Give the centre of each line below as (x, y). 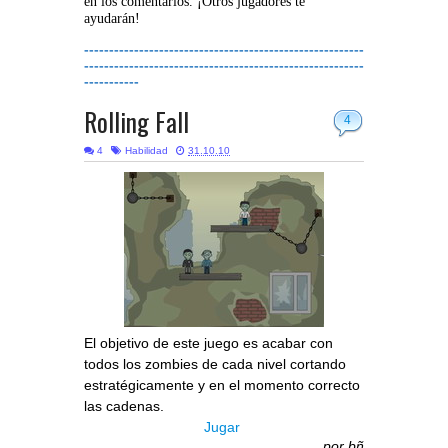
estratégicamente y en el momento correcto (222, 385)
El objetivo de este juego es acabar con (208, 343)
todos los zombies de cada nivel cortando (215, 364)
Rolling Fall (136, 122)
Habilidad (146, 151)
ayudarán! (112, 19)
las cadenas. (124, 406)
